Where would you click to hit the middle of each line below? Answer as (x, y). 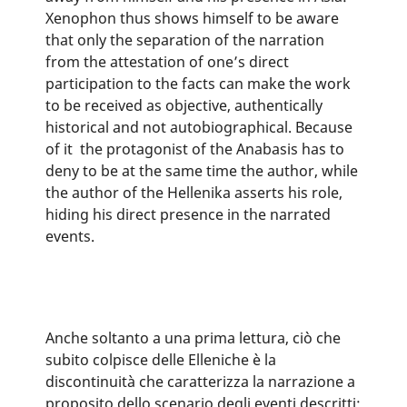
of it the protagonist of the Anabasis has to (194, 149)
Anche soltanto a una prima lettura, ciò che (193, 338)
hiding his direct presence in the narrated (188, 214)
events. (69, 236)
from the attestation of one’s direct (167, 62)
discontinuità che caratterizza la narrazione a (200, 382)
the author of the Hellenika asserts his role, (194, 193)
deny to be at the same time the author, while (201, 171)
